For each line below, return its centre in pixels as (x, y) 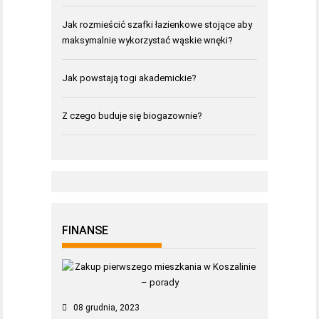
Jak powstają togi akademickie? (129, 78)
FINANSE (85, 230)
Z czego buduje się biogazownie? (132, 116)
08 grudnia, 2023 (106, 307)
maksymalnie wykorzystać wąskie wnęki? (147, 40)
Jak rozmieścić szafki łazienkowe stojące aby (157, 25)
